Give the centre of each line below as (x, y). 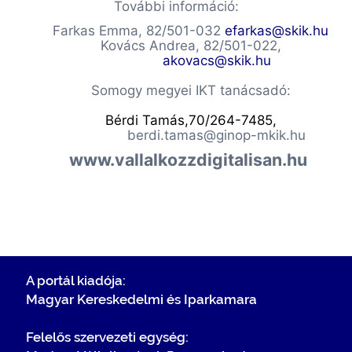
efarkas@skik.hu (277, 30)
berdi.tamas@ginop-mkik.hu (217, 135)
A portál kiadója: (75, 280)
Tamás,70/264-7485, (207, 120)
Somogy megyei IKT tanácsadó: (191, 90)
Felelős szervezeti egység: (107, 337)
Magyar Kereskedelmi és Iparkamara (141, 299)
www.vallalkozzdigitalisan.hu (188, 159)
